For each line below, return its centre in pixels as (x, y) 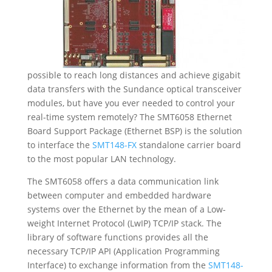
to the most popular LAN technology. (101, 159)
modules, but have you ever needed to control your (131, 103)
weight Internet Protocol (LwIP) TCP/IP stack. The (124, 223)
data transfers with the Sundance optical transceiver (134, 89)
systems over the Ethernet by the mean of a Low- (126, 209)
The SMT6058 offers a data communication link (123, 181)
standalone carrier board (190, 145)
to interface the (58, 145)
